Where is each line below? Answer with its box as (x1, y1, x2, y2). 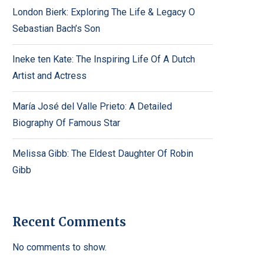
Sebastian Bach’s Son (12, 23, 100, 34)
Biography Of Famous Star (12, 117, 120, 128)
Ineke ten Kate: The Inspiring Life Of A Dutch (12, 54, 195, 65)
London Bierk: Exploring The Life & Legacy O (12, 6, 195, 18)
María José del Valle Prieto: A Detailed (12, 101, 172, 112)
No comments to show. (12, 242, 107, 253)
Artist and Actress (12, 70, 87, 81)
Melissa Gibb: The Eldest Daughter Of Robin (12, 148, 193, 159)
